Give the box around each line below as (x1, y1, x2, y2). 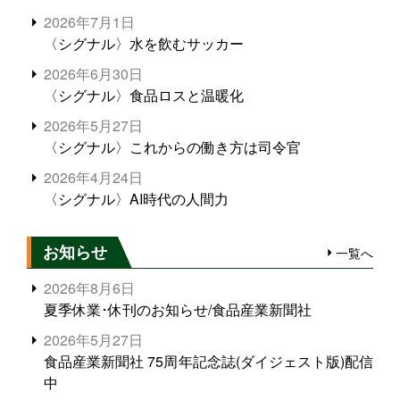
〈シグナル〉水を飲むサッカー (44, 32, 245, 54)
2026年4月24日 (44, 166, 144, 187)
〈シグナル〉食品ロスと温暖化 (44, 84, 245, 105)
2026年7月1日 (44, 11, 136, 32)
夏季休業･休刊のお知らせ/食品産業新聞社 (44, 299, 312, 321)
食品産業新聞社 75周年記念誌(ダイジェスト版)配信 (44, 351, 373, 372)
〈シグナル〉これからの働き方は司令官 (44, 136, 302, 157)
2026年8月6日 (44, 278, 136, 299)
